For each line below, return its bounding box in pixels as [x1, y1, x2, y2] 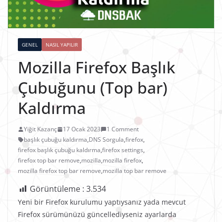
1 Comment [107, 125, 139, 134]
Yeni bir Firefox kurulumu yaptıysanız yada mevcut [18, 197, 186, 207]
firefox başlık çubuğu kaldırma [18, 146, 101, 155]
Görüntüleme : [30, 183, 86, 195]
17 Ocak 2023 [63, 125, 101, 134]
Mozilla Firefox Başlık [18, 56, 175, 78]
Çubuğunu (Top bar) [18, 77, 167, 99]
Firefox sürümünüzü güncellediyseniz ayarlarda [18, 210, 176, 220]
